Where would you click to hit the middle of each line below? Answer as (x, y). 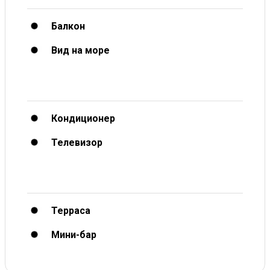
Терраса (71, 210)
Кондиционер (83, 118)
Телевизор (77, 142)
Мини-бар (74, 234)
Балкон (68, 26)
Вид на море (80, 50)
